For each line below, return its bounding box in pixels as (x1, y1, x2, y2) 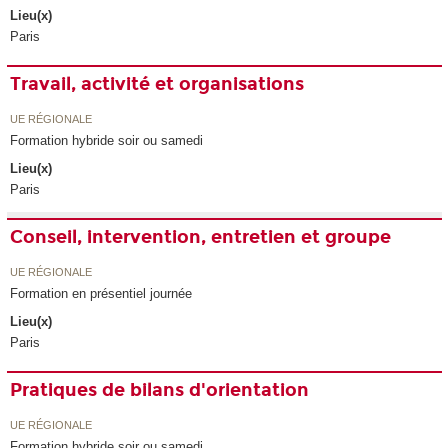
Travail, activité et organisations (10, 73, 305, 96)
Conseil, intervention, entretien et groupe (10, 226, 392, 249)
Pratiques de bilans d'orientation (10, 379, 310, 402)
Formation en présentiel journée (10, 285, 193, 301)
